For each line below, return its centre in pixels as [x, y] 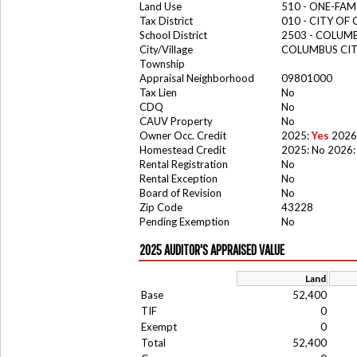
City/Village [166, 49]
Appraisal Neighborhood [197, 78]
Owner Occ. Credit [183, 135]
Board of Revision [180, 193]
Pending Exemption [184, 222]
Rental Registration [184, 164]
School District [173, 35]
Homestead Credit [182, 150]
